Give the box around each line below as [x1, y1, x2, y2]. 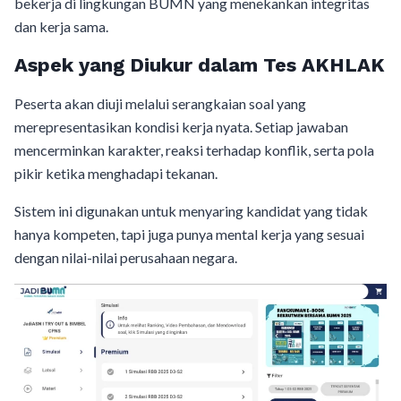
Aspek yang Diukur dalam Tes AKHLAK [14, 54, 385, 76]
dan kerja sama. [14, 18, 108, 35]
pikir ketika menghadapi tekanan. [14, 165, 218, 182]
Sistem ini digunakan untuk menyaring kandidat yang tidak [14, 202, 368, 219]
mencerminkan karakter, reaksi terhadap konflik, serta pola [14, 141, 374, 158]
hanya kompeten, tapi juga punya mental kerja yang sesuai [14, 226, 364, 243]
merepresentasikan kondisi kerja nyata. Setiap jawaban [14, 118, 348, 135]
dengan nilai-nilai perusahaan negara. [14, 249, 237, 266]
